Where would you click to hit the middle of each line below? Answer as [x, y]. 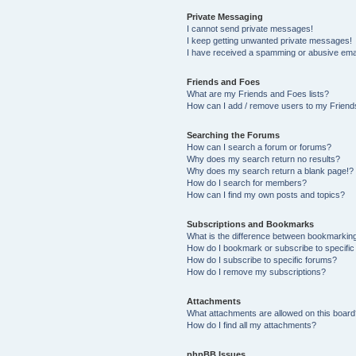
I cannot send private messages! [250, 29]
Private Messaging [224, 17]
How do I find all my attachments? [251, 325]
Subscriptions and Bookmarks [250, 224]
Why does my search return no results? [263, 159]
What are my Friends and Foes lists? [257, 94]
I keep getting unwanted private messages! [269, 41]
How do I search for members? [246, 183]
